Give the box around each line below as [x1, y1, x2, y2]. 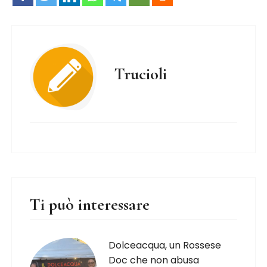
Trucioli [114, 64, 167, 84]
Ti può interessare [30, 194, 150, 215]
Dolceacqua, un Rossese [108, 238, 222, 252]
